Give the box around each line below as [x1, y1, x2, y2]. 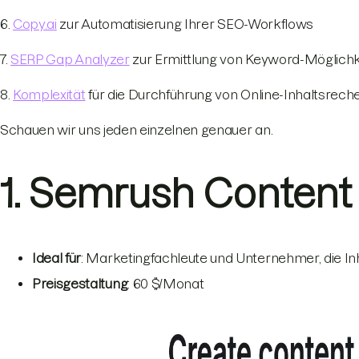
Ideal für [32, 251, 82, 266]
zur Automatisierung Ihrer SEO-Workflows [56, 16, 314, 31]
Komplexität [13, 87, 86, 102]
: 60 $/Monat [127, 276, 208, 292]
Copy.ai [13, 16, 57, 31]
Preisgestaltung [32, 276, 128, 292]
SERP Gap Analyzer [10, 51, 130, 67]
